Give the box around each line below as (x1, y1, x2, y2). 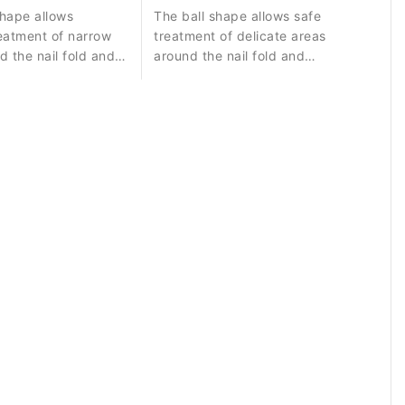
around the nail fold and (154, 48, 306, 64)
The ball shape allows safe (154, 8, 322, 24)
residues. (154, 88, 212, 104)
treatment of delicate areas (154, 28, 326, 44)
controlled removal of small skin (154, 68, 354, 84)
